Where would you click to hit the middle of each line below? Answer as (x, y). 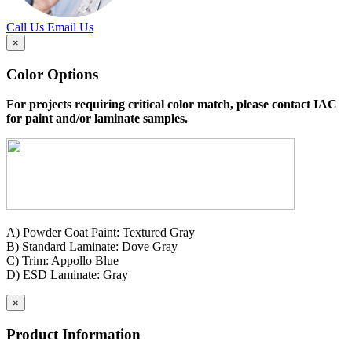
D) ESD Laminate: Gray (67, 275)
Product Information (73, 335)
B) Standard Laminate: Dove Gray (92, 247)
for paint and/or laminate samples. (97, 119)
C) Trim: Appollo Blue (62, 261)
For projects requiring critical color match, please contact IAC (172, 104)
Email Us (70, 27)
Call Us (27, 27)
